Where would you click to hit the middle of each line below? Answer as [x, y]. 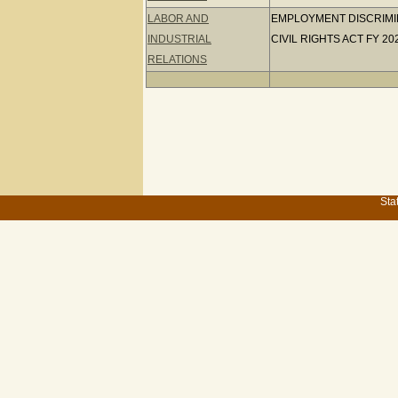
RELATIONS [177, 60]
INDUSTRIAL [179, 39]
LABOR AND [178, 19]
